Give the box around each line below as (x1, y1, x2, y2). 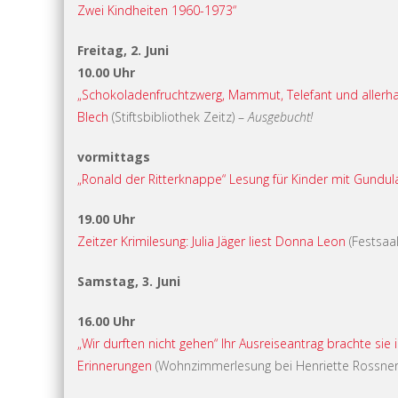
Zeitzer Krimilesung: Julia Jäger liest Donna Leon (77, 232, 346, 250)
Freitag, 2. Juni (77, 41, 169, 59)
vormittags (77, 147, 150, 165)
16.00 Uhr (77, 312, 135, 330)
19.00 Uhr (77, 210, 135, 227)
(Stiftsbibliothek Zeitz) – (112, 107, 248, 125)
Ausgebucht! (248, 107, 313, 125)
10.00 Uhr (77, 63, 135, 81)
